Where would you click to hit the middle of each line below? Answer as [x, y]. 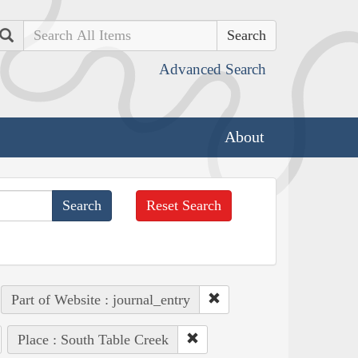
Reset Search [184, 205]
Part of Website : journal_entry [100, 299]
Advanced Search [213, 69]
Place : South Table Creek [93, 339]
